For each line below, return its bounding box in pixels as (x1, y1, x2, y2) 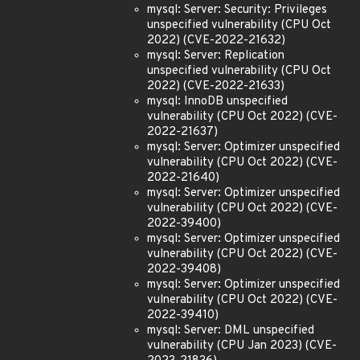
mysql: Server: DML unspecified (147, 323, 314, 338)
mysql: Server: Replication (147, 48, 284, 63)
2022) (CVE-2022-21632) (147, 33, 285, 48)
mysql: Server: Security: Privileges (147, 2, 327, 18)
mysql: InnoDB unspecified (147, 94, 288, 109)
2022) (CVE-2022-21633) (147, 79, 284, 94)
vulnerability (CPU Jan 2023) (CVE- (147, 338, 337, 354)
